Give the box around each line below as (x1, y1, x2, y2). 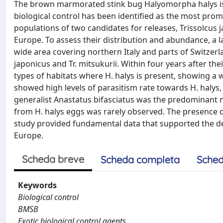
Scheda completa (101, 153, 180, 166)
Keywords (18, 180, 57, 191)
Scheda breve (22, 153, 84, 165)
